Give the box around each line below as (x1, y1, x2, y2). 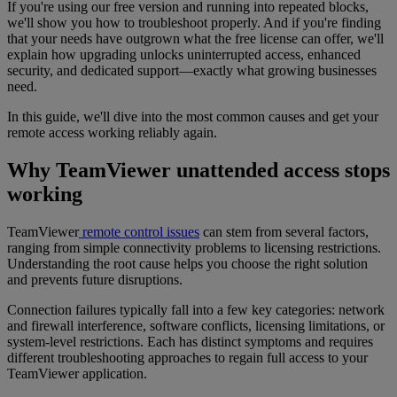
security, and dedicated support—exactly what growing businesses (7, 63, 377, 79)
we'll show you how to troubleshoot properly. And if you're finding (7, 15, 381, 31)
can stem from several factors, (199, 224, 369, 240)
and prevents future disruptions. (7, 272, 183, 288)
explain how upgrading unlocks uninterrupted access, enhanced (7, 47, 361, 63)
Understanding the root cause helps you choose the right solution (7, 256, 368, 272)
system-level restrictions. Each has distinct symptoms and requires (7, 334, 373, 350)
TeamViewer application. (7, 366, 147, 382)
